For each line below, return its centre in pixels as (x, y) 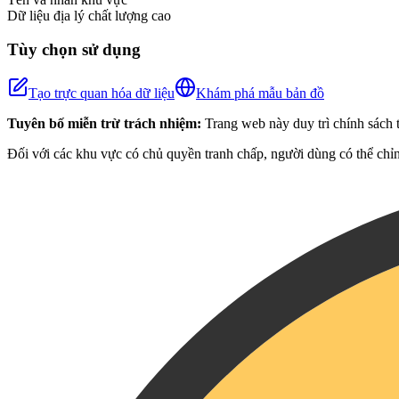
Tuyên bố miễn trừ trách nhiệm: (104, 124)
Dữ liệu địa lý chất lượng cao (89, 15)
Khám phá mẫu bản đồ (260, 94)
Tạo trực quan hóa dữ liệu (102, 94)
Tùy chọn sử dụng (74, 50)
